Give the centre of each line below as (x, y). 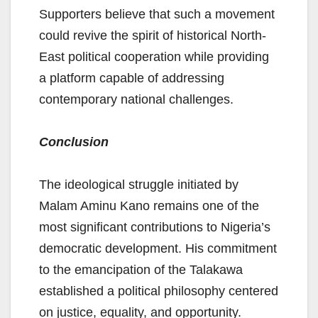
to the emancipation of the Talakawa (141, 270)
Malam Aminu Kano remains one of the (149, 206)
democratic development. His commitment (158, 249)
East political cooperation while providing (154, 57)
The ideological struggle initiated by (139, 185)
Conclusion (74, 142)
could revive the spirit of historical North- (153, 36)
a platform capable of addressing (132, 78)
